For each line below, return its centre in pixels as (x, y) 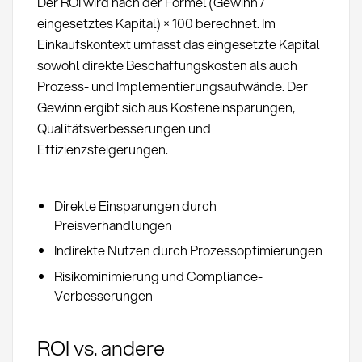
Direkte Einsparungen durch (135, 205)
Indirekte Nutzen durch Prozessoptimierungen (188, 250)
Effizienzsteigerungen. (102, 149)
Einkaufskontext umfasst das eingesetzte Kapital (178, 44)
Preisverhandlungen (113, 225)
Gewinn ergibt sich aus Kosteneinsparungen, (166, 107)
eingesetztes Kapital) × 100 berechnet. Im (156, 23)
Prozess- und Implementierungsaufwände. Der (172, 86)
